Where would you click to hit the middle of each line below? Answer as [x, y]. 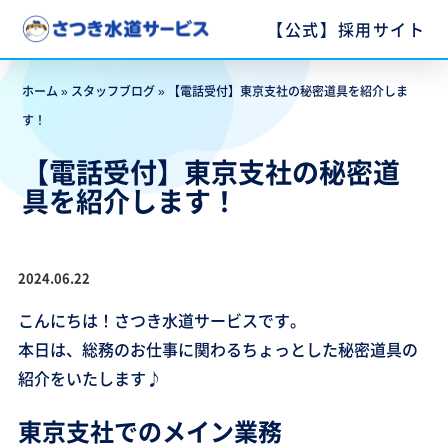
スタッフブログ [113, 90]
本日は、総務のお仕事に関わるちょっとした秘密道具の [217, 349]
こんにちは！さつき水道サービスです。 [161, 320]
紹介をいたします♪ [89, 378]
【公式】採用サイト [346, 28]
